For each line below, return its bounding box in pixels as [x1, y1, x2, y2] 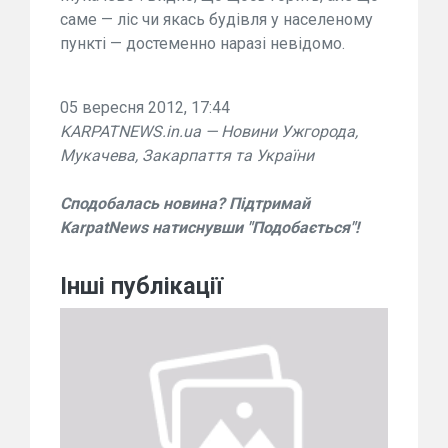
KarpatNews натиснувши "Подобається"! [60, 218, 359, 237]
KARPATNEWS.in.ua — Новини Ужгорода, [60, 122, 358, 141]
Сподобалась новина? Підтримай [60, 194, 310, 213]
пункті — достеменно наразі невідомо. [60, 34, 345, 53]
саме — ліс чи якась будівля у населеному [60, 10, 373, 29]
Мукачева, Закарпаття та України [60, 146, 314, 165]
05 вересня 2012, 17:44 [60, 98, 230, 117]
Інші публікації [60, 272, 223, 300]
